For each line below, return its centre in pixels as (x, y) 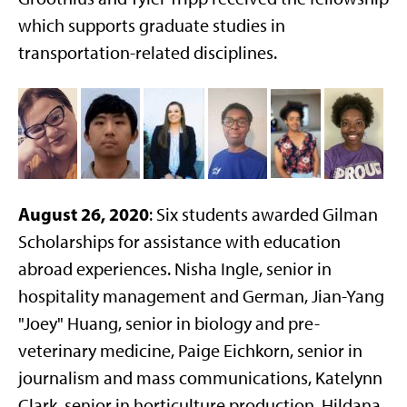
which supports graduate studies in (152, 25)
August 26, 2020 (84, 214)
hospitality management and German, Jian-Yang (201, 296)
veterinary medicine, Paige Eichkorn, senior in (190, 351)
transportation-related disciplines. (148, 53)
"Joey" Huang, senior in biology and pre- (169, 323)
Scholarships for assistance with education (179, 242)
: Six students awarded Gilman (263, 214)
